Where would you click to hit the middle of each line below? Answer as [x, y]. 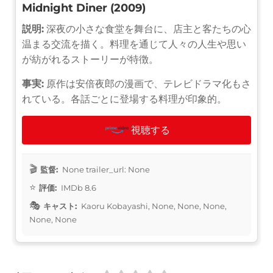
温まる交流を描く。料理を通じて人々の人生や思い [134, 44]
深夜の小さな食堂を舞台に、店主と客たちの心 [147, 29]
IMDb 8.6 [78, 187]
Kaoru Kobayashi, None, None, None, [153, 206]
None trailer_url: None [105, 169]
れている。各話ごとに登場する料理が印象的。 [124, 99]
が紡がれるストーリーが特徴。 [90, 59]
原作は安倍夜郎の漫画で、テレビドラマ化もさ [147, 83]
